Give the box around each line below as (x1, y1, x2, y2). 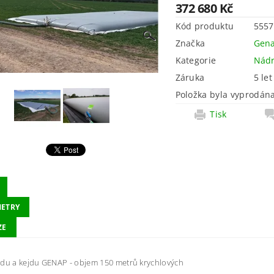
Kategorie (175, 54, 217, 66)
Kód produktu (175, 20, 234, 32)
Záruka (175, 72, 205, 83)
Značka (175, 37, 206, 49)
